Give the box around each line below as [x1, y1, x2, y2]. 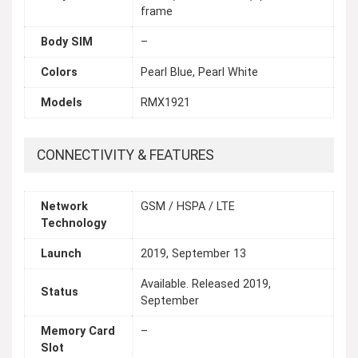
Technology [41, 217, 106, 231]
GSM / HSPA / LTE [141, 200, 235, 214]
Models [41, 96, 82, 110]
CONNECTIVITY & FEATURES [37, 147, 214, 163]
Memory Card [41, 324, 115, 339]
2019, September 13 [141, 247, 246, 261]
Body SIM [41, 35, 93, 50]
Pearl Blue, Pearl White [141, 66, 258, 80]
